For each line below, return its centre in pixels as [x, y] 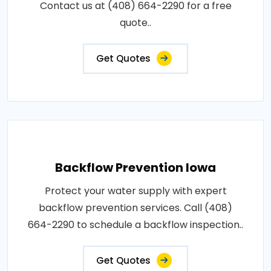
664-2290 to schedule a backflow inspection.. [135, 225]
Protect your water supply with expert [135, 191]
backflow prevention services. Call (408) [135, 208]
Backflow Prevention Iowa [135, 168]
